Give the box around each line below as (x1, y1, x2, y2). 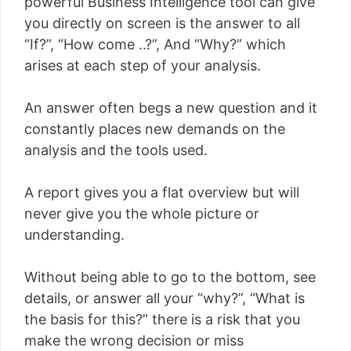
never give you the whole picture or (24, 204, 259, 222)
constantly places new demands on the (24, 120, 285, 137)
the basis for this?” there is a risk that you (24, 310, 300, 327)
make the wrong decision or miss (24, 331, 244, 349)
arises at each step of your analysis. (24, 56, 261, 74)
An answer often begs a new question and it (24, 99, 317, 116)
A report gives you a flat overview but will (24, 183, 299, 201)
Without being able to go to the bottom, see (24, 268, 316, 285)
